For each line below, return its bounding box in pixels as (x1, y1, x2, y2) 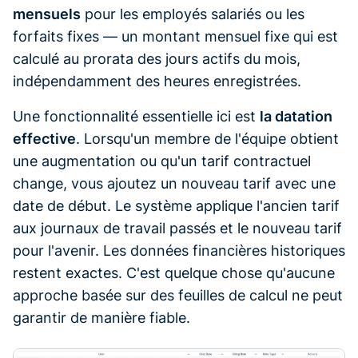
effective (13, 129, 76, 147)
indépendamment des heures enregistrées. (13, 72, 301, 89)
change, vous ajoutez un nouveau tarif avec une (13, 174, 336, 192)
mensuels (13, 5, 81, 22)
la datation (260, 107, 332, 125)
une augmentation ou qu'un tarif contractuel (13, 152, 311, 169)
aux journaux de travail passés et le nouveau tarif (13, 219, 342, 237)
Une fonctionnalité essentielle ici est (13, 107, 260, 125)
